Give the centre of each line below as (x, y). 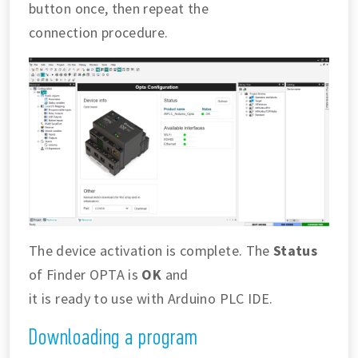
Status (296, 251)
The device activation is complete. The (151, 251)
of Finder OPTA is (86, 275)
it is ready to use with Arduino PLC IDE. (151, 299)
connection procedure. (99, 32)
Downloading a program (113, 337)
